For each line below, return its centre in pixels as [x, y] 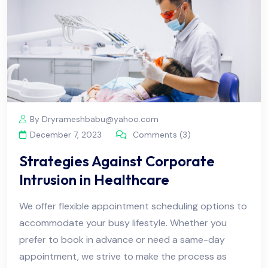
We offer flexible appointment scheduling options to [133, 206]
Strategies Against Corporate [117, 161]
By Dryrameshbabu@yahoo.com [94, 119]
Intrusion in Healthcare [94, 179]
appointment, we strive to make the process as [123, 256]
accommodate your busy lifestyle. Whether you [123, 223]
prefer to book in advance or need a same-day [122, 239]
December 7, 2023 [66, 134]
